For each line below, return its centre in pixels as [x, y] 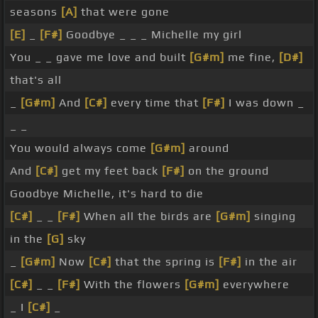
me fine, [252, 57]
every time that [155, 103]
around [207, 148]
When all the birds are [148, 216]
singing [273, 216]
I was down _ [265, 103]
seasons [35, 12]
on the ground [227, 171]
